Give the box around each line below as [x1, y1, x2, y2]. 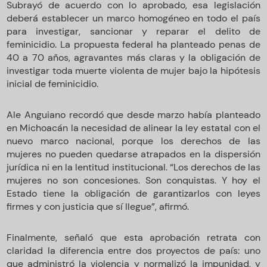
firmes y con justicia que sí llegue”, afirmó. [7, 200, 190, 213]
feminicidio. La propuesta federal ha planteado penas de [7, 38, 260, 51]
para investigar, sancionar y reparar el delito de [7, 24, 260, 38]
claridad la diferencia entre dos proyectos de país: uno [7, 244, 260, 257]
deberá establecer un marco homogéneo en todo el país [7, 11, 260, 24]
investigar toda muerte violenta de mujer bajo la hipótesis [7, 64, 260, 77]
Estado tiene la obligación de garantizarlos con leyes [7, 187, 260, 200]
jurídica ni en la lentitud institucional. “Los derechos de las [7, 160, 260, 173]
